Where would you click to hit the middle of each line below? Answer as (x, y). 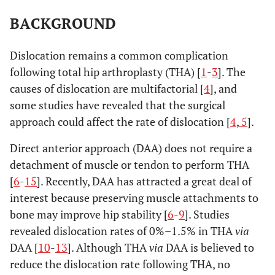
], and (223, 88)
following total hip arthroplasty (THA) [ (105, 72)
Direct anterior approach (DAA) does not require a (131, 148)
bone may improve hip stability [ (89, 214)
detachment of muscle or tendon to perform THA (130, 165)
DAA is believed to (210, 247)
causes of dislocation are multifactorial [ (107, 88)
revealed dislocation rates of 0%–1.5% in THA (122, 231)
